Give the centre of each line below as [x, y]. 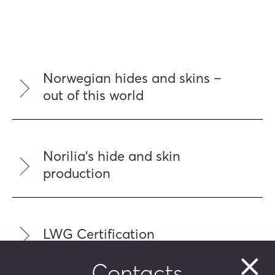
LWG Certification [99, 234]
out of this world [93, 95]
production [77, 173]
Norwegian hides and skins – [132, 78]
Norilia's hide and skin [112, 156]
